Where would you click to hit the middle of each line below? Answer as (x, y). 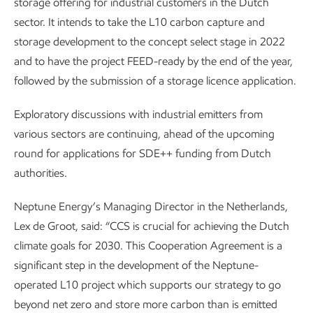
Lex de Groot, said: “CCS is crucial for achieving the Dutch (152, 226)
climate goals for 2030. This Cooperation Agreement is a (148, 246)
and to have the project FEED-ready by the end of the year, (153, 61)
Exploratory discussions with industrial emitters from (138, 114)
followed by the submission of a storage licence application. (155, 81)
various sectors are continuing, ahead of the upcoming (144, 134)
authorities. (41, 173)
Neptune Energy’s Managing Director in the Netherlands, (151, 206)
